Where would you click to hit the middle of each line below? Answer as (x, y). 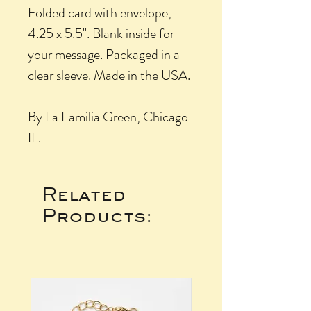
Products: (97, 215)
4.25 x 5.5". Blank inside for (101, 33)
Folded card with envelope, (100, 12)
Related (84, 193)
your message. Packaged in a (104, 54)
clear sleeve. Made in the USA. (109, 75)
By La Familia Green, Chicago (108, 117)
